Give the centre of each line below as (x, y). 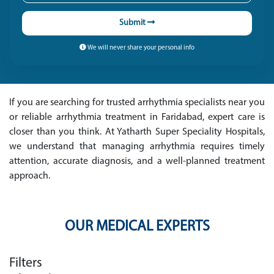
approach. (30, 176)
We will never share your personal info (140, 48)
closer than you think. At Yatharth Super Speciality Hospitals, (137, 132)
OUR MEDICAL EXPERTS (137, 227)
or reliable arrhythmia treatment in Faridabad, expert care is (137, 118)
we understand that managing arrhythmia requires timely (137, 147)
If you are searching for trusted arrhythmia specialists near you (137, 103)
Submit (133, 23)
